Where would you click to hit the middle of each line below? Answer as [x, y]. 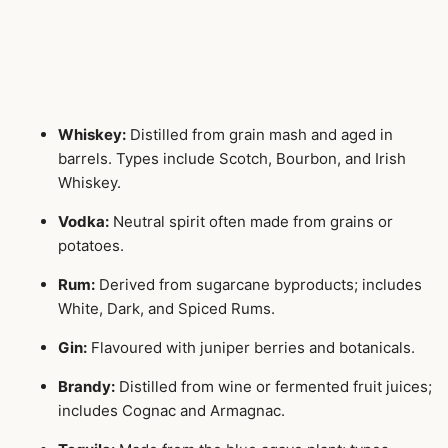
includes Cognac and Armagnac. [171, 410]
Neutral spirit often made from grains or [251, 221]
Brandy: [86, 386]
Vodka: [83, 221]
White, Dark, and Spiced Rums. [166, 308]
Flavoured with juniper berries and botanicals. [251, 347]
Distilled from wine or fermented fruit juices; [273, 386]
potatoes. [91, 245]
